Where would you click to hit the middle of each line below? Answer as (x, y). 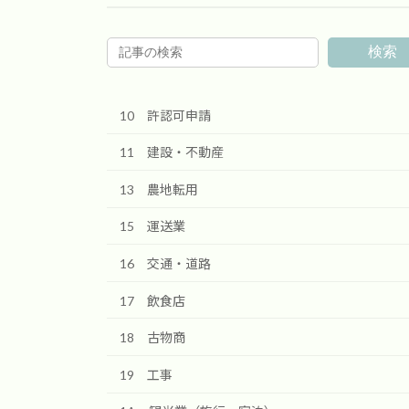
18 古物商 (152, 338)
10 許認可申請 (165, 115)
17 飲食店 (152, 300)
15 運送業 (152, 226)
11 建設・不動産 (172, 152)
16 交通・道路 (165, 264)
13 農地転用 (159, 189)
